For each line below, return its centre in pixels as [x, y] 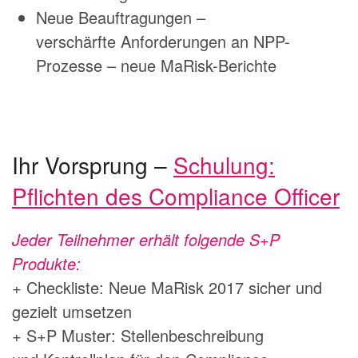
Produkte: [46, 264]
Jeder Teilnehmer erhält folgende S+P [146, 240]
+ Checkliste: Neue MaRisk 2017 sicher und [167, 288]
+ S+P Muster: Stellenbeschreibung [138, 336]
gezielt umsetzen [72, 312]
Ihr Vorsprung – [93, 165]
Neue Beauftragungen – [121, 18]
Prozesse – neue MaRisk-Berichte [156, 66]
